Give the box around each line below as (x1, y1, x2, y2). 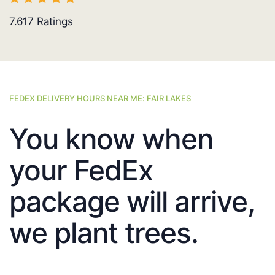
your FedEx (9, 153, 153, 188)
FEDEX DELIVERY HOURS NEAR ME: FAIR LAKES (9, 93, 191, 104)
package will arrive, (9, 184, 254, 219)
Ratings (34, 15, 73, 28)
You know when (9, 122, 213, 157)
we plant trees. (9, 215, 198, 250)
